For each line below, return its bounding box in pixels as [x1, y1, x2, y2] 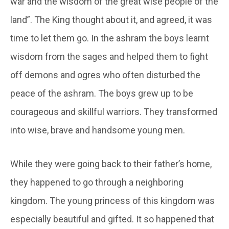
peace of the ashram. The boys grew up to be [10, 87, 193, 99]
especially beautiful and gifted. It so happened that [10, 213, 214, 224]
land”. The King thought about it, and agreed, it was [10, 14, 212, 25]
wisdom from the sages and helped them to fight [10, 51, 208, 62]
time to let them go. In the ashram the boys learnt [10, 32, 209, 43]
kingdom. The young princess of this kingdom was [10, 195, 215, 206]
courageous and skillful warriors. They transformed [10, 106, 217, 117]
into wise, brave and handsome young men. [10, 124, 185, 135]
